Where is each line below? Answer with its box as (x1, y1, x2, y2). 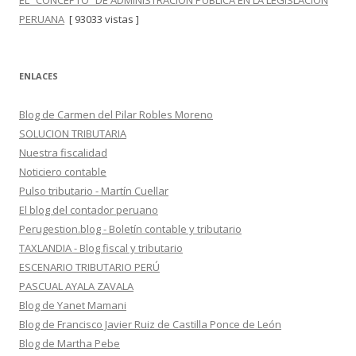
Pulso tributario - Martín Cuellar (19, 184, 168, 198)
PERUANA (19, 12, 64, 26)
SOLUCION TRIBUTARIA (19, 126, 126, 141)
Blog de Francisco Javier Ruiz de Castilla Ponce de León (19, 317, 281, 331)
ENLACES (19, 70, 58, 82)
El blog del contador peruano (19, 203, 158, 217)
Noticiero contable (19, 164, 106, 179)
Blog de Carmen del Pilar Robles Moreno (19, 107, 213, 122)
